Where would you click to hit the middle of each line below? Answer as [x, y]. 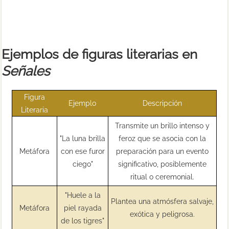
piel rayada [83, 208]
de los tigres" [83, 220]
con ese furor [83, 151]
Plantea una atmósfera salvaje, [163, 201]
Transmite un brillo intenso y [163, 125]
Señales [26, 71]
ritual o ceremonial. [163, 176]
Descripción [162, 103]
